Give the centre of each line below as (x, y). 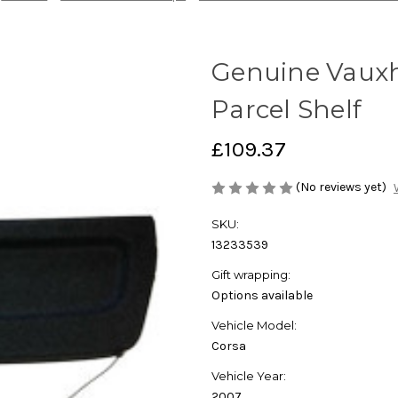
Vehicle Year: (249, 376)
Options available (262, 296)
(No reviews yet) (341, 187)
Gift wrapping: (251, 275)
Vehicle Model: (254, 326)
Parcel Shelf (287, 110)
